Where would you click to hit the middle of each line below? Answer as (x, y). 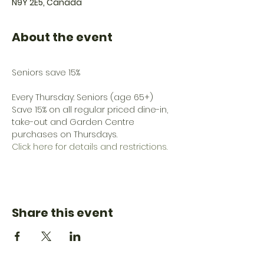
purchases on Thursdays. (65, 134)
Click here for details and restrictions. (90, 147)
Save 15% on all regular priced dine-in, (91, 110)
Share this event (62, 213)
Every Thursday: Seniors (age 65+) (84, 97)
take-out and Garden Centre (74, 122)
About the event (62, 37)
